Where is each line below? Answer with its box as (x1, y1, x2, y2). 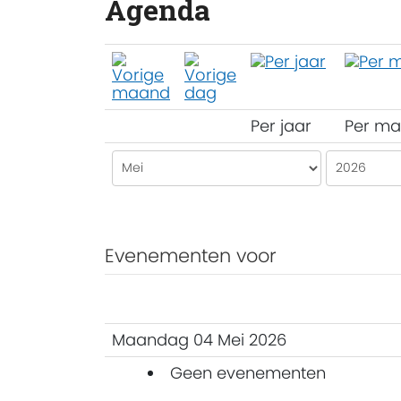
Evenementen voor (105, 242, 277, 269)
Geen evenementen (170, 361, 326, 384)
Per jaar (251, 114, 311, 137)
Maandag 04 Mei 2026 (112, 328, 286, 351)
